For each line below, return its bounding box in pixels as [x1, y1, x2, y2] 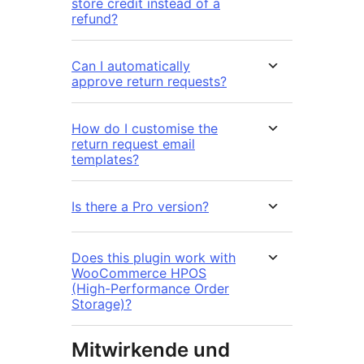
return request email [71, 136, 195, 153]
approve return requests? [71, 73, 227, 90]
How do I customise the [71, 120, 218, 137]
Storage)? [71, 296, 132, 313]
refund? [71, 11, 118, 28]
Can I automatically [71, 58, 190, 75]
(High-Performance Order [71, 280, 229, 297]
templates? [71, 151, 139, 168]
